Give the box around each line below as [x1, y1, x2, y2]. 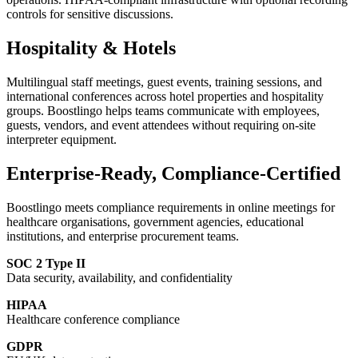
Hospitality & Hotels [6, 37, 176, 58]
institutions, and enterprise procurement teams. [6, 229, 239, 243]
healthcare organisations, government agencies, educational [6, 214, 304, 229]
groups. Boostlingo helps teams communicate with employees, [6, 103, 320, 117]
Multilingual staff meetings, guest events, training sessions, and [6, 74, 322, 89]
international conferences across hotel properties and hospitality [6, 89, 324, 103]
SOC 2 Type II [6, 256, 86, 270]
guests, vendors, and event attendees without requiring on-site [6, 117, 316, 132]
